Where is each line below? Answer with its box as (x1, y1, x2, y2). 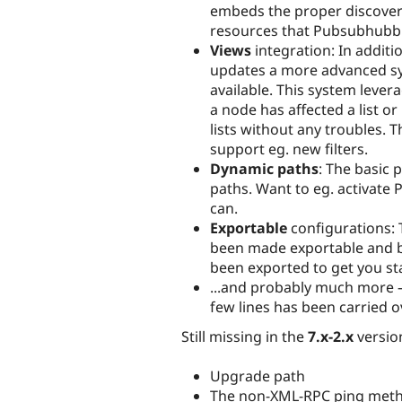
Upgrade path (210, 366, 305, 387)
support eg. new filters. (210, 139, 368, 160)
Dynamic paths (210, 159, 319, 179)
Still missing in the (181, 327, 308, 347)
